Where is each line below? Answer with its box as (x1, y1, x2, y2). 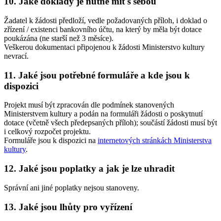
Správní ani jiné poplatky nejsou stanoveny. (4, 183, 139, 192)
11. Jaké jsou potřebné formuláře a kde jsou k (4, 70, 190, 80)
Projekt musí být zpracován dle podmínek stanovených (4, 101, 174, 110)
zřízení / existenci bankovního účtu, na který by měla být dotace (4, 25, 202, 34)
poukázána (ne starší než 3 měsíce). (4, 34, 113, 42)
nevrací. (4, 51, 29, 60)
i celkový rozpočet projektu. (4, 127, 91, 136)
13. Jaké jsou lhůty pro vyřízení (4, 201, 132, 212)
